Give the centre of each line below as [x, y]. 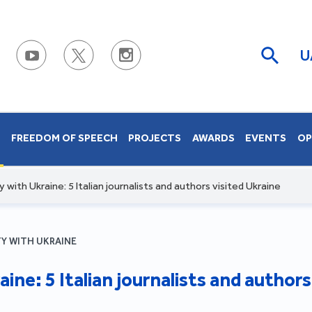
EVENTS [266, 138]
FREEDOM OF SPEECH [64, 138]
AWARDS [213, 138]
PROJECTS [155, 138]
